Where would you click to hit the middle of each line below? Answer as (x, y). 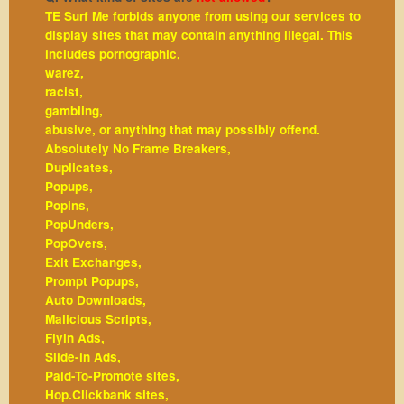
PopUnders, (79, 224)
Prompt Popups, (92, 280)
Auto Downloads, (96, 299)
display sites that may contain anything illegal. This (199, 34)
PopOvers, (76, 243)
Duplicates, (79, 167)
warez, (64, 72)
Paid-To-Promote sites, (112, 375)
